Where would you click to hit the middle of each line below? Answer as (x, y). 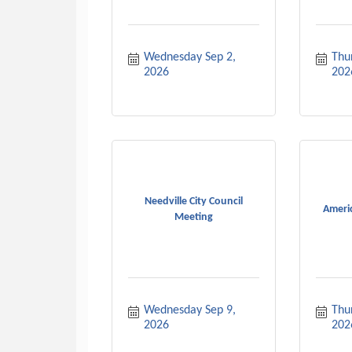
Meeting (193, 217)
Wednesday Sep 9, (190, 310)
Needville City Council (193, 202)
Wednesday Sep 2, (190, 57)
